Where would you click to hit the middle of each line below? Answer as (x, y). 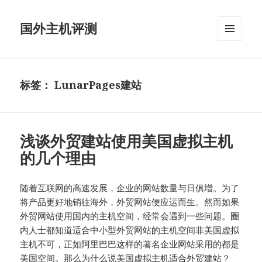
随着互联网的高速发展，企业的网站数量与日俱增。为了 (130, 188)
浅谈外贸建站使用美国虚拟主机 (127, 141)
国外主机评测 (59, 28)
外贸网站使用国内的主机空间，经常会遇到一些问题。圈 (130, 216)
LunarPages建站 (98, 85)
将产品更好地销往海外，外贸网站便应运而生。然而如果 (130, 202)
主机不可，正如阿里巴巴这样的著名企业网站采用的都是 (130, 244)
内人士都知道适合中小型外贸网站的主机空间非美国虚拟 (130, 230)
